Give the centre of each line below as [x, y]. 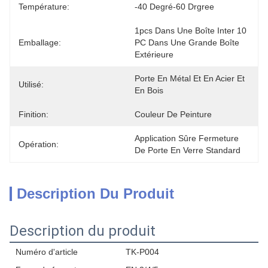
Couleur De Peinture [173, 114]
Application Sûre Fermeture [187, 138]
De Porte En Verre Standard [188, 150]
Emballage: [40, 42]
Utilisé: [31, 84]
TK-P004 [142, 252]
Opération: [39, 144]
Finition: [33, 114]
